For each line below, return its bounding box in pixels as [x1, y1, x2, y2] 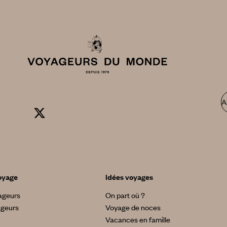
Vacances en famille [105, 214, 170, 224]
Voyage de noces [105, 202, 161, 212]
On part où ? [105, 190, 145, 200]
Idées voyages [105, 171, 153, 182]
